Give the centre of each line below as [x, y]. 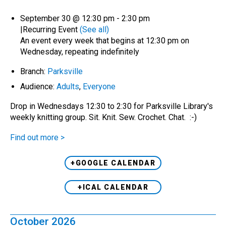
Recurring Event [51, 29]
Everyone [99, 86]
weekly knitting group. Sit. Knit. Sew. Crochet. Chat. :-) [105, 117]
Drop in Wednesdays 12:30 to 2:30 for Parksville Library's [111, 106]
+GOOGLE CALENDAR [113, 163]
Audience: [38, 86]
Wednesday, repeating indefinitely [80, 51]
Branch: [34, 71]
